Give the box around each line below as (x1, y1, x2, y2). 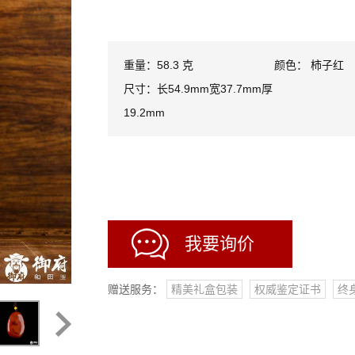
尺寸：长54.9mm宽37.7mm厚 (124, 82, 273, 95)
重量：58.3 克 (124, 59, 193, 71)
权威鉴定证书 (254, 283, 321, 296)
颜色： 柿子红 (273, 59, 344, 71)
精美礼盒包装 (171, 283, 238, 296)
